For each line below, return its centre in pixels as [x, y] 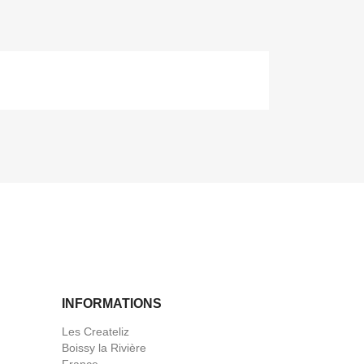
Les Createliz [95, 331]
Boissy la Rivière [104, 348]
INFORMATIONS [112, 303]
